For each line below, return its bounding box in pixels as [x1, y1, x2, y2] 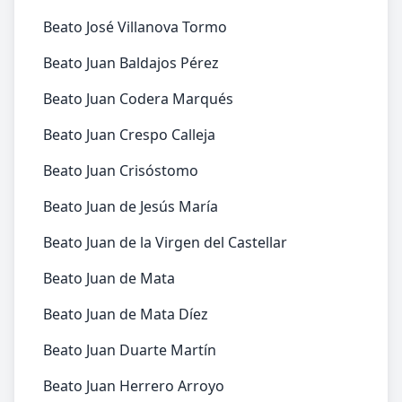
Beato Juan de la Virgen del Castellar [43, 232, 287, 252]
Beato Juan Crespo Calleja [43, 125, 215, 144]
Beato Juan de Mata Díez [43, 304, 208, 324]
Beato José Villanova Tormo [43, 17, 227, 37]
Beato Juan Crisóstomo [43, 161, 198, 180]
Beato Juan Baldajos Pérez [43, 53, 219, 73]
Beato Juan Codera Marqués [43, 89, 233, 109]
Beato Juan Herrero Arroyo [43, 376, 224, 396]
